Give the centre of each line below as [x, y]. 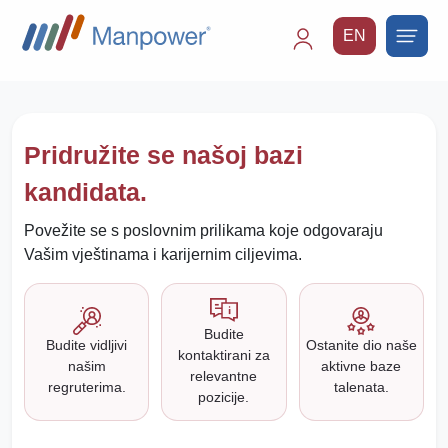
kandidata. [85, 192]
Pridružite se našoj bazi [163, 155]
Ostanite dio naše [361, 344]
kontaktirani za [223, 355]
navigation [335, 89]
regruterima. [86, 386]
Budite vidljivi [87, 344]
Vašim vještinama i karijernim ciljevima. [163, 254]
